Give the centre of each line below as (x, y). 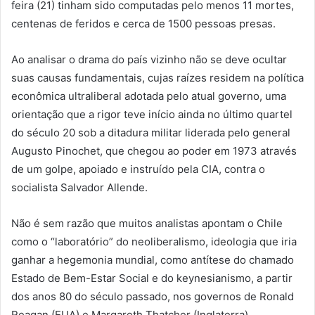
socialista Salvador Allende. (79, 188)
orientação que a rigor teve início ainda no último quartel (152, 115)
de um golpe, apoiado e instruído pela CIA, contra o (138, 169)
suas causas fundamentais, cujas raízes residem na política (157, 78)
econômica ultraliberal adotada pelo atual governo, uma (149, 96)
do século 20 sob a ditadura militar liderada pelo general (151, 133)
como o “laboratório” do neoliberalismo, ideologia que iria (154, 242)
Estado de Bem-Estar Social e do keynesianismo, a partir (152, 278)
